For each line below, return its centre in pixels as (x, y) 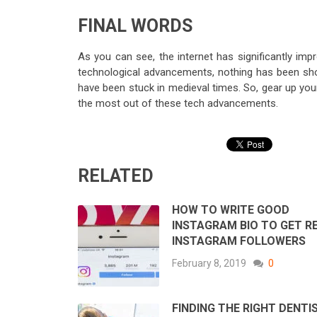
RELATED (116, 176)
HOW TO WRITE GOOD (231, 210)
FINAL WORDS (135, 26)
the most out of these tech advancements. (178, 104)
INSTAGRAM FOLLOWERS (239, 241)
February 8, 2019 (209, 264)
